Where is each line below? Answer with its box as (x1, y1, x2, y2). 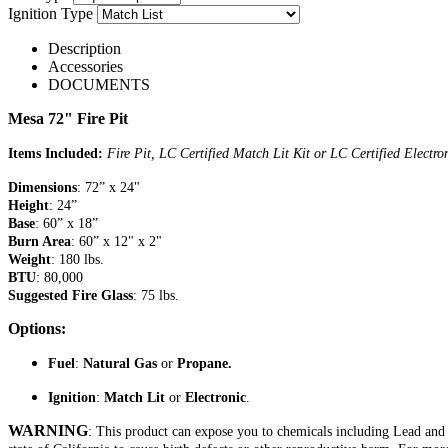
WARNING (8, 421, 88, 439)
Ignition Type (8, 4, 93, 22)
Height (8, 197, 49, 213)
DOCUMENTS (48, 75, 150, 93)
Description (48, 39, 121, 57)
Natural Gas (79, 355, 157, 371)
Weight (8, 251, 51, 267)
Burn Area (8, 233, 71, 249)
